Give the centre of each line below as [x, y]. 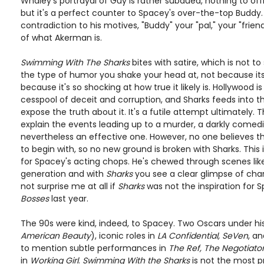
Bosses [35, 199]
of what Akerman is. [61, 38]
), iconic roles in [124, 236]
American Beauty [56, 236]
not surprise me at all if [69, 186]
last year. [69, 199]
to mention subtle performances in [95, 248]
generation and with [63, 174]
